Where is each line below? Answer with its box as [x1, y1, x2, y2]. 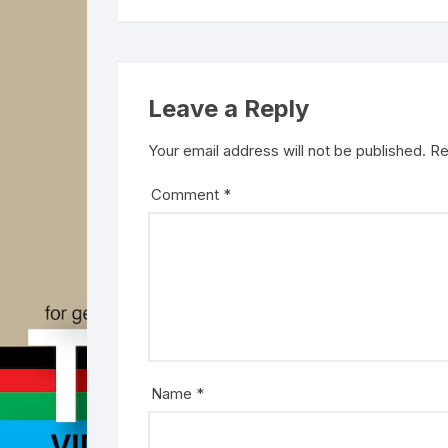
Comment [151, 185, 223, 204]
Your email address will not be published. [148, 141, 426, 160]
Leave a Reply [148, 94, 309, 123]
